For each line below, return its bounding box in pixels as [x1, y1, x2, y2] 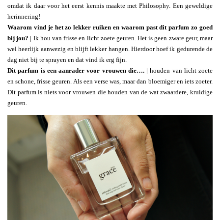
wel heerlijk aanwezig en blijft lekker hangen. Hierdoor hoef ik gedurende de [7, 45, 213, 53]
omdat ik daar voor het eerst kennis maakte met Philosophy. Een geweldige [7, 1, 213, 9]
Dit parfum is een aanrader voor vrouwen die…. [7, 66, 144, 74]
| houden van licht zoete [144, 66, 213, 74]
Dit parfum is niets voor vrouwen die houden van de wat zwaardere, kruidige [7, 88, 213, 96]
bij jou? [7, 34, 29, 42]
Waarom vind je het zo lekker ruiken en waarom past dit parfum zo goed [7, 23, 213, 31]
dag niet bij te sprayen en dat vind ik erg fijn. [7, 55, 127, 63]
